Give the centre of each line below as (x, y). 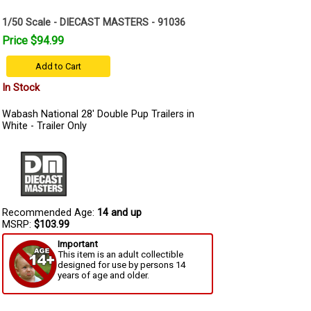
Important (78, 244)
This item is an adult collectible (120, 254)
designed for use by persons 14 (121, 264)
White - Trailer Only (44, 126)
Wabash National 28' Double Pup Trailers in (98, 114)
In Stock (21, 87)
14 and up (119, 212)
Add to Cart (58, 66)
